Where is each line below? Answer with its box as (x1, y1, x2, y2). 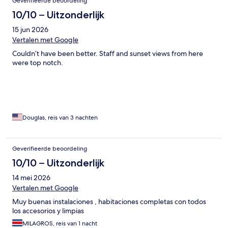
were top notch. (12, 58, 63, 67)
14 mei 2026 (12, 173, 50, 182)
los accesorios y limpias (12, 206, 84, 215)
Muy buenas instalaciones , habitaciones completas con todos (12, 196, 206, 206)
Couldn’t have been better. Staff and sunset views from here (12, 48, 203, 58)
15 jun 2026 (12, 24, 48, 34)
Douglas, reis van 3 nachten (22, 113, 98, 122)
